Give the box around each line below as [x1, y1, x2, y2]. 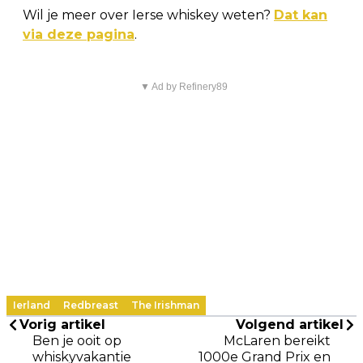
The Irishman [131, 298, 199, 311]
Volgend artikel [236, 316, 344, 332]
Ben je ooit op [32, 332, 122, 348]
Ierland [13, 298, 50, 311]
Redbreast [63, 298, 118, 311]
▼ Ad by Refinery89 [139, 80, 228, 92]
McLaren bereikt [224, 332, 331, 348]
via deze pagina [23, 26, 135, 42]
